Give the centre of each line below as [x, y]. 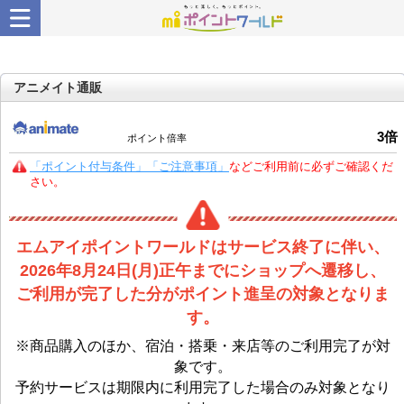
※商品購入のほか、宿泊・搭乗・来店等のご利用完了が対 [203, 345]
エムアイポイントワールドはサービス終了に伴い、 [203, 247]
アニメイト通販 [58, 87]
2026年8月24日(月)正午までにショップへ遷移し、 [203, 270]
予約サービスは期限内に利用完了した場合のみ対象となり [203, 387]
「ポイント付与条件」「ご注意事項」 [129, 167]
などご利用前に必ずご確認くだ [311, 167]
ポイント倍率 [157, 138]
